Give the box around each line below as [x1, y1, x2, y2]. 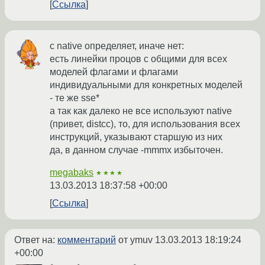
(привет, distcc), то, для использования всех [50, 119, 240, 130]
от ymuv [116, 235, 155, 245]
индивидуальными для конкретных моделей [50, 80, 243, 91]
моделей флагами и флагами [50, 67, 178, 77]
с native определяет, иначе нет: [50, 41, 184, 51]
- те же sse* [50, 93, 99, 104]
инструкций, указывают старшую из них [50, 132, 222, 143]
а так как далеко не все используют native [50, 106, 232, 117]
